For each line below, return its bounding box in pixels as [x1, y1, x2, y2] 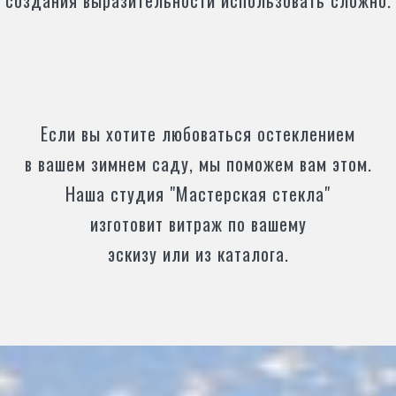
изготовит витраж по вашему [89, 210, 307, 237]
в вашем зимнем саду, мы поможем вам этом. [24, 150, 372, 177]
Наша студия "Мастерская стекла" [65, 180, 331, 207]
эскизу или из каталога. [107, 240, 289, 267]
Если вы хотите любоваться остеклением [41, 120, 355, 147]
